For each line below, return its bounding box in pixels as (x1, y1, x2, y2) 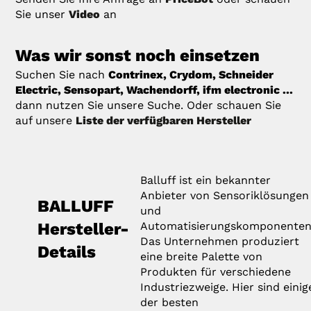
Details (37, 242, 96, 262)
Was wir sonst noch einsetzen (15, 45, 260, 65)
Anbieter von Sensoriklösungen (140, 188, 310, 202)
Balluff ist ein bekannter (140, 173, 271, 187)
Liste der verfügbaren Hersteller (76, 113, 252, 127)
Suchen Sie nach (15, 67, 109, 81)
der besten (140, 295, 199, 309)
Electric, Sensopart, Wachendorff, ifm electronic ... (15, 83, 294, 96)
